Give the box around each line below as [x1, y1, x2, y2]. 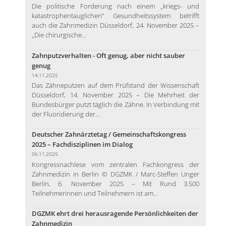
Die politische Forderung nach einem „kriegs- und [31, 2, 200, 11]
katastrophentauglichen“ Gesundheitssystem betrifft [31, 11, 200, 21]
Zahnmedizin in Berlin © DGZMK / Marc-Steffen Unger [31, 169, 200, 179]
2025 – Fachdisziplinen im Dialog [31, 140, 133, 149]
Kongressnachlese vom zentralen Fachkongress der [31, 159, 200, 169]
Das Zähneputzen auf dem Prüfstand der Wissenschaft [31, 80, 200, 90]
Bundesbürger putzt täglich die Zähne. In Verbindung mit [31, 99, 200, 109]
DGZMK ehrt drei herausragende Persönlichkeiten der [31, 209, 198, 218]
